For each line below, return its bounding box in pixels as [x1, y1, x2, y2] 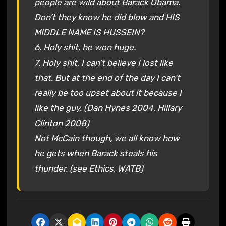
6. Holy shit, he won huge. [34, 42, 136, 52]
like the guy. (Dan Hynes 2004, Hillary [34, 102, 182, 113]
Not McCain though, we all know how [34, 133, 180, 143]
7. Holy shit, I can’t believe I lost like [34, 57, 173, 68]
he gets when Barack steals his [34, 148, 157, 158]
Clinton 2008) [34, 118, 89, 128]
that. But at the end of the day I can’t [34, 72, 180, 83]
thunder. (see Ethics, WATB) [34, 163, 143, 174]
